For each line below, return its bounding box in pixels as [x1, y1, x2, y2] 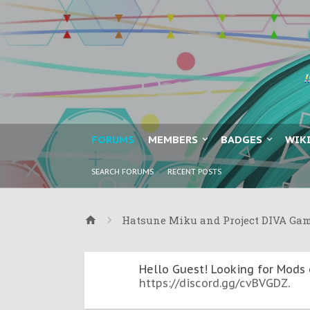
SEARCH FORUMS [91, 167, 154, 176]
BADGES [221, 133, 262, 146]
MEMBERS [148, 133, 198, 146]
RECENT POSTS [167, 167, 221, 176]
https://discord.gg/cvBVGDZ [139, 276, 288, 290]
